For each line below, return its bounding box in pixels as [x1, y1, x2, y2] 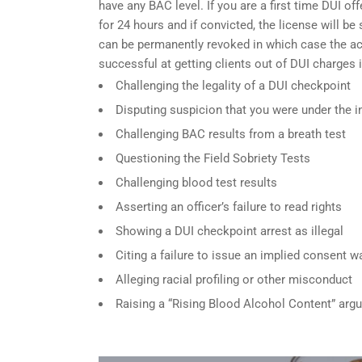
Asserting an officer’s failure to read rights [116, 199, 342, 214]
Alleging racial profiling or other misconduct [116, 271, 352, 287]
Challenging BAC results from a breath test [116, 126, 346, 141]
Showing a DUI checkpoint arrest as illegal [116, 223, 343, 238]
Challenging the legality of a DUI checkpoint [116, 78, 351, 93]
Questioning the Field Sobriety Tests [116, 150, 310, 166]
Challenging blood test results [116, 175, 277, 190]
